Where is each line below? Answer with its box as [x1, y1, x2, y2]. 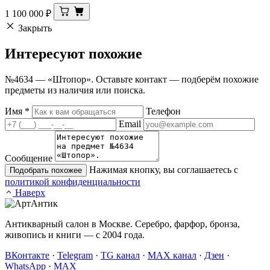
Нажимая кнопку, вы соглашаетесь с [89, 165, 238, 175]
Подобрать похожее [10, 166, 82, 175]
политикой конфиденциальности [5, 177, 140, 187]
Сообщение [5, 153, 52, 164]
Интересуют [5, 46, 89, 62]
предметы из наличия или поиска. [5, 85, 145, 96]
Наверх [15, 187, 45, 198]
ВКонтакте [5, 250, 49, 261]
